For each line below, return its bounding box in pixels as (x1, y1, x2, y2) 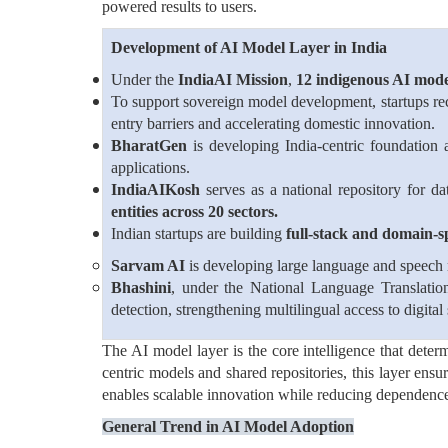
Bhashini (111, 279, 171, 296)
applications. (111, 159, 190, 176)
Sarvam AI (111, 257, 185, 274)
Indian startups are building (111, 225, 286, 242)
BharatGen (111, 137, 187, 154)
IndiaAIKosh (111, 181, 206, 198)
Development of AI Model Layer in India (111, 39, 387, 56)
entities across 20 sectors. (111, 203, 278, 220)
